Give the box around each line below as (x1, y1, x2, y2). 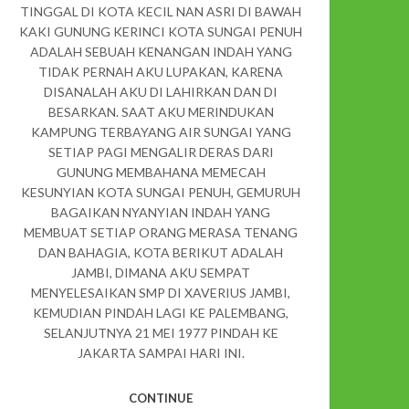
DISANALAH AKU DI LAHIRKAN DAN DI (44, 84, 278, 100)
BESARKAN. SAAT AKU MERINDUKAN (47, 104, 274, 121)
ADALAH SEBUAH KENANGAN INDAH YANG (29, 44, 292, 60)
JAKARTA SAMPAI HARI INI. (77, 345, 245, 362)
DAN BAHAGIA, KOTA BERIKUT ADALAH (38, 245, 283, 261)
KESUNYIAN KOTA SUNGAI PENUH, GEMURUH (21, 184, 300, 201)
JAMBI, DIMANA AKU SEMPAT (71, 265, 250, 281)
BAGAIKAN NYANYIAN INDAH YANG (51, 204, 270, 221)
